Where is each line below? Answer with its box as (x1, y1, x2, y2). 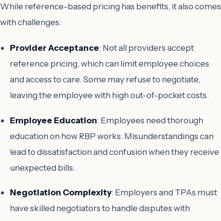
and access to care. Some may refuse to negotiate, (10, 74, 200, 85)
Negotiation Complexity (10, 186, 111, 197)
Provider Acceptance (10, 42, 99, 53)
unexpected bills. (10, 162, 75, 173)
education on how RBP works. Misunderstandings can (10, 130, 214, 141)
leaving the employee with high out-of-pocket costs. (10, 90, 209, 101)
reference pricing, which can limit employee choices (10, 58, 209, 69)
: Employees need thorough (97, 114, 203, 125)
